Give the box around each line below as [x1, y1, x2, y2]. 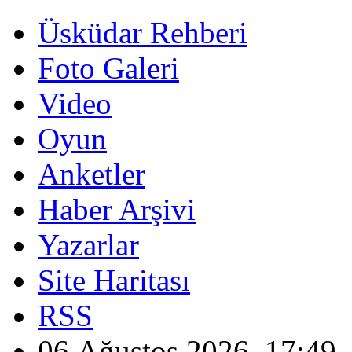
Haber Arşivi [38, 192, 196, 226]
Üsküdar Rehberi [38, 16, 247, 49]
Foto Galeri [38, 51, 179, 85]
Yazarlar [38, 228, 139, 262]
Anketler [38, 157, 145, 191]
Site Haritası [38, 263, 190, 297]
